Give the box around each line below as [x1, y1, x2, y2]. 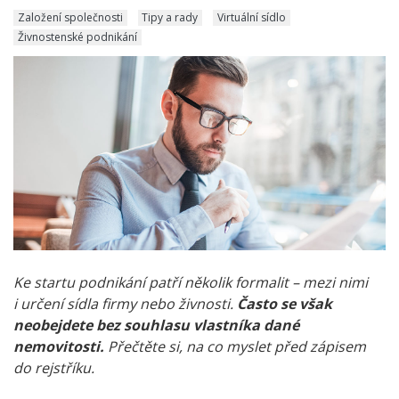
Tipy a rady [142, 9, 199, 25]
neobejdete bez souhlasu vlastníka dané [13, 314, 299, 335]
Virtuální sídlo [216, 9, 286, 25]
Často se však [237, 293, 332, 313]
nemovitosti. [13, 336, 108, 356]
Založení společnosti [17, 9, 123, 25]
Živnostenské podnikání [17, 28, 137, 45]
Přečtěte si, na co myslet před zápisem [108, 336, 366, 356]
